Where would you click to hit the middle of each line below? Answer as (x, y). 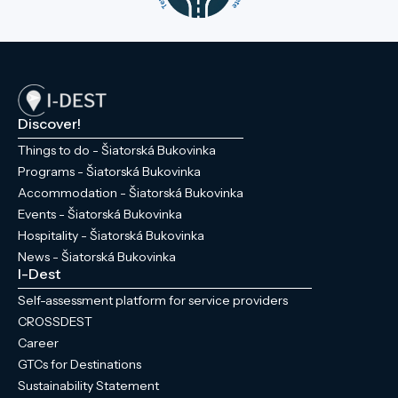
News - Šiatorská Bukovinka (97, 256)
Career (38, 342)
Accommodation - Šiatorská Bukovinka (131, 192)
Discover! (49, 123)
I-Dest (39, 273)
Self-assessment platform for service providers (153, 300)
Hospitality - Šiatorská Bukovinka (111, 235)
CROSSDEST (55, 321)
